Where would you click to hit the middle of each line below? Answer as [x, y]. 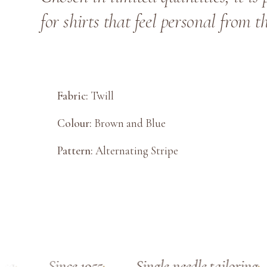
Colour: [74, 123]
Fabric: [73, 96]
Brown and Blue [129, 123]
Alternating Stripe [136, 151]
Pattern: [75, 151]
